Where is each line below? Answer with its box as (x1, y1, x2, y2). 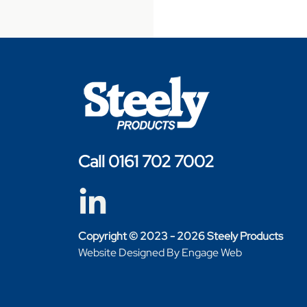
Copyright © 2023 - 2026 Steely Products (78, 229, 283, 244)
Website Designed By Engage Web (78, 245, 242, 260)
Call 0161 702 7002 (78, 150, 214, 172)
